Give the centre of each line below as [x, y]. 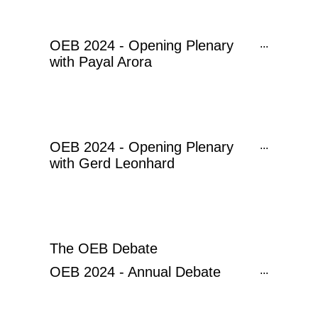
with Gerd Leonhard [112, 163]
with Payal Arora [101, 62]
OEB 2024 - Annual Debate [135, 272]
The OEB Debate [104, 248]
